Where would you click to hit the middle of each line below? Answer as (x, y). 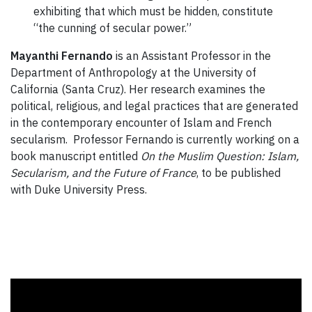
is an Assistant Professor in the (192, 55)
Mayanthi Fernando (62, 55)
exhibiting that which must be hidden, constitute (154, 11)
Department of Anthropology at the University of (133, 72)
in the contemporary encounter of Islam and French (141, 122)
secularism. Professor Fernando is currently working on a (155, 139)
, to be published (239, 172)
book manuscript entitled (76, 156)
